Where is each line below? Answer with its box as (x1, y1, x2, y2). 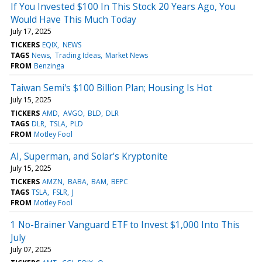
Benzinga (34, 60, 65, 71)
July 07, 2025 (11, 244, 51, 254)
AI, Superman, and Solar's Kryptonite (11, 149, 168, 163)
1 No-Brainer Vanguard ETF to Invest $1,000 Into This (11, 218, 240, 231)
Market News (105, 50, 148, 60)
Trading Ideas (54, 50, 101, 60)
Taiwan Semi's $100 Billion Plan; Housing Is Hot (11, 81, 212, 94)
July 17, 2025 (11, 26, 51, 36)
